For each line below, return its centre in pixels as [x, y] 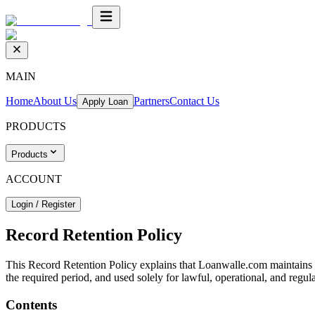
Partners [152, 101]
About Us [55, 101]
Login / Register [43, 204]
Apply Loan [105, 102]
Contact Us [194, 101]
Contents [31, 304]
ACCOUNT [34, 179]
